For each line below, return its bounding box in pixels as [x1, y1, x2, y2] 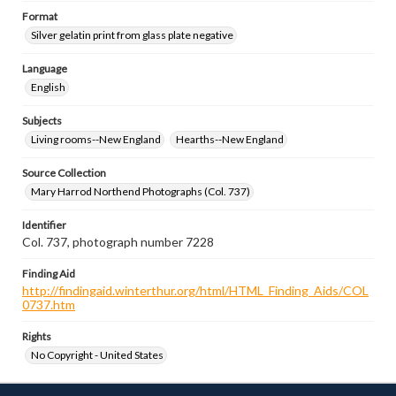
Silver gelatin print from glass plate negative [31, 28, 233, 42]
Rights [22, 330, 51, 343]
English [31, 80, 65, 94]
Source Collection [22, 166, 106, 179]
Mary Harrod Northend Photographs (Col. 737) [31, 185, 250, 198]
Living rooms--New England [31, 133, 161, 146]
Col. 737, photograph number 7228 [22, 234, 214, 249]
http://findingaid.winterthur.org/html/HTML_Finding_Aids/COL [22, 283, 369, 298]
